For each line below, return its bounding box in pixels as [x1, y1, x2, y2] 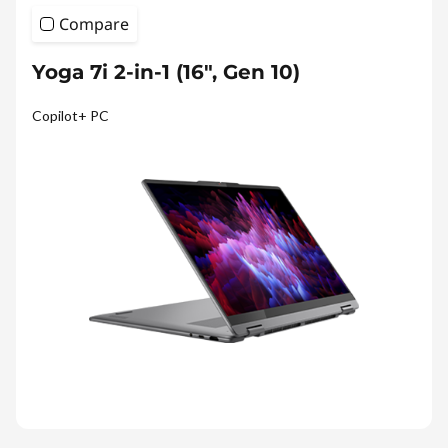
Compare [59, 12, 129, 35]
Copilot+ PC [32, 106, 109, 124]
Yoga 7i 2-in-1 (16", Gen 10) [32, 59, 300, 84]
